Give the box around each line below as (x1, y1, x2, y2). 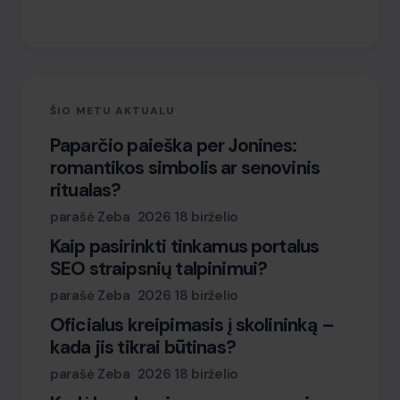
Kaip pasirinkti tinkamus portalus (50, 234, 320, 259)
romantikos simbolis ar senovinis (50, 155, 321, 180)
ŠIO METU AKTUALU (50, 104, 175, 118)
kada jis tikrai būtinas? (50, 335, 236, 360)
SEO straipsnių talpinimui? (50, 256, 268, 281)
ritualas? (50, 178, 121, 203)
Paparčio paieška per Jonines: (50, 133, 297, 158)
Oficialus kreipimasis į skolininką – (50, 312, 334, 337)
